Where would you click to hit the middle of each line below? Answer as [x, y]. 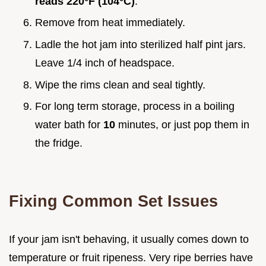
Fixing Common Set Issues [113, 201]
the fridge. [59, 143]
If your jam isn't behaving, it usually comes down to [129, 240]
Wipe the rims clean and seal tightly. [120, 85]
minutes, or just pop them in [182, 125]
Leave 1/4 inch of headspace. [105, 63]
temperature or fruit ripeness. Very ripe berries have [131, 258]
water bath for [69, 125]
